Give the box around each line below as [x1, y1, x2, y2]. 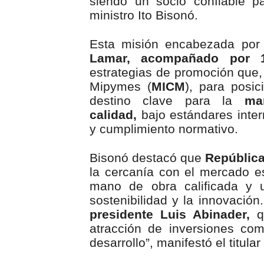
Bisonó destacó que [90, 151, 205, 165]
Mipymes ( [90, 80, 151, 94]
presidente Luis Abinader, [90, 207, 250, 222]
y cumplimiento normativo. [90, 122, 238, 136]
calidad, [90, 108, 137, 122]
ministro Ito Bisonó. [90, 8, 198, 22]
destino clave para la [90, 94, 245, 108]
